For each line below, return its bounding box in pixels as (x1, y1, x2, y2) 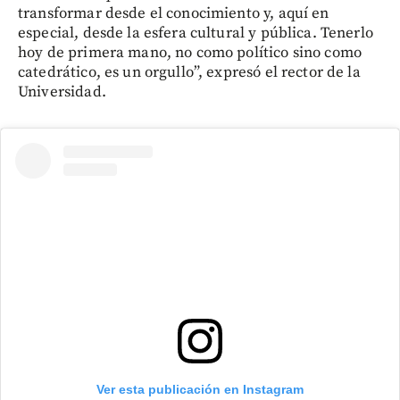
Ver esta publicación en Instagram (96, 381, 304, 396)
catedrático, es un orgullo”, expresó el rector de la (18, 62, 361, 82)
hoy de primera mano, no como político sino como (18, 42, 362, 62)
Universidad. (18, 81, 106, 102)
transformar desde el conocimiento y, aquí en (18, 3, 329, 23)
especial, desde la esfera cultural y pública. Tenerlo (18, 22, 373, 43)
